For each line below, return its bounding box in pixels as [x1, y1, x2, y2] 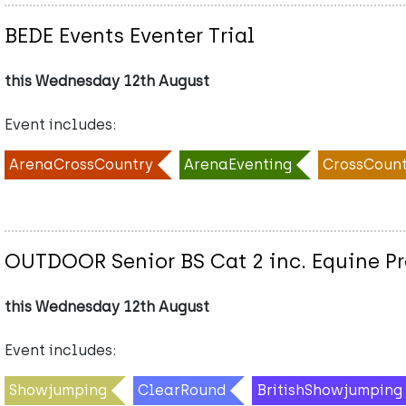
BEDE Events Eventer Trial [5, 23, 255, 48]
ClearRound [138, 381, 226, 399]
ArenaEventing [184, 155, 292, 173]
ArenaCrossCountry [9, 155, 153, 173]
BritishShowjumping [256, 381, 402, 399]
